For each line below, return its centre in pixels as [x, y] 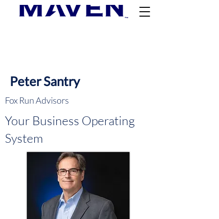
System [24, 138]
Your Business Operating [70, 120]
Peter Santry [45, 81]
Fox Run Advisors [37, 100]
